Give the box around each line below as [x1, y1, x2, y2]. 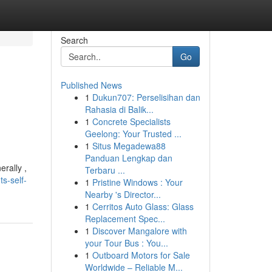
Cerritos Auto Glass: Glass [92, 200, 194, 212]
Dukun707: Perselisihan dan [92, 91, 200, 103]
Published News [60, 79, 122, 91]
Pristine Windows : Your [92, 176, 183, 188]
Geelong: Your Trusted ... [84, 127, 182, 140]
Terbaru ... [84, 164, 125, 176]
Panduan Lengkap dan [84, 152, 172, 164]
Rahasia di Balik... [84, 103, 154, 115]
